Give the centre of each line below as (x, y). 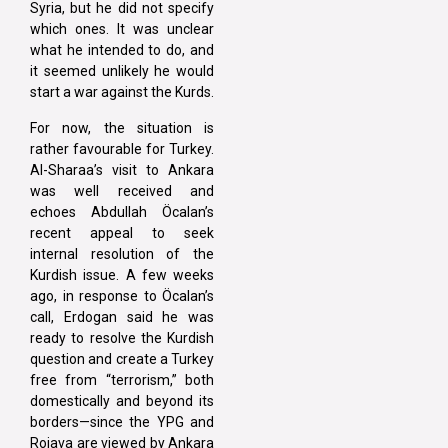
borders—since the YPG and (122, 421)
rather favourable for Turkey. (122, 148)
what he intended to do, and (122, 50)
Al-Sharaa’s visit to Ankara (122, 169)
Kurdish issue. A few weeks (122, 274)
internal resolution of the (122, 253)
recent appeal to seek (122, 232)
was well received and (122, 190)
